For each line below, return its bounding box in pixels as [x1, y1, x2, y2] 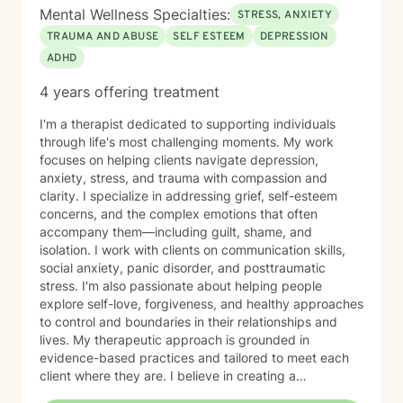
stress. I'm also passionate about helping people [40, 278, 322, 293]
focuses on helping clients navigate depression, [40, 152, 318, 167]
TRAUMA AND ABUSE [47, 30, 159, 44]
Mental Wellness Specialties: [40, 5, 230, 23]
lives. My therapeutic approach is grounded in [40, 332, 73, 347]
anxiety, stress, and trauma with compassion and [40, 170, 327, 185]
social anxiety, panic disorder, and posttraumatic [40, 260, 326, 275]
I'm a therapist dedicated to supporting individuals [40, 116, 336, 131]
